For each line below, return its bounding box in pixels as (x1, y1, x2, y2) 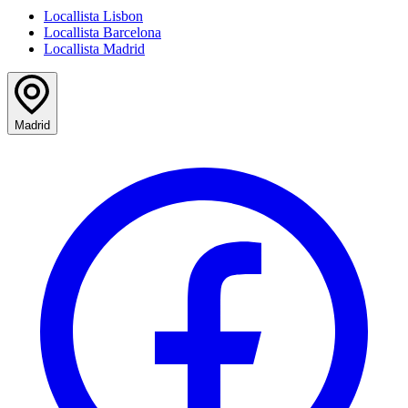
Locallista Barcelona (44, 24, 161, 40)
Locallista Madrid (44, 40, 145, 56)
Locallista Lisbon (44, 7, 143, 24)
